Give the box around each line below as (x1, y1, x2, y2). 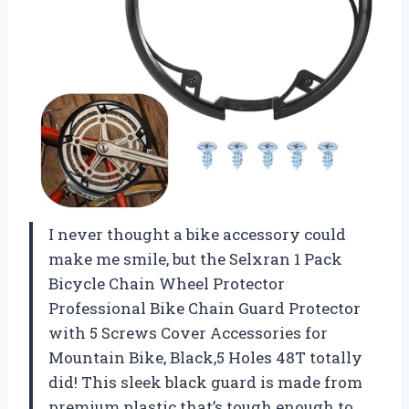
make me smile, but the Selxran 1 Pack (48, 248, 342, 270)
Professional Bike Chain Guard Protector (48, 298, 361, 320)
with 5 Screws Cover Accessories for (48, 322, 328, 344)
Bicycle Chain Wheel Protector (48, 273, 285, 295)
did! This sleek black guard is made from (48, 372, 362, 393)
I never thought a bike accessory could (48, 224, 346, 246)
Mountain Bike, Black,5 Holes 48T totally (48, 347, 362, 369)
